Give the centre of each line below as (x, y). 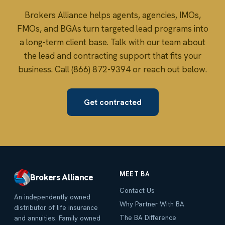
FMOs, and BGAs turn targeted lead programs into (113, 29)
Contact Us (137, 191)
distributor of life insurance (56, 208)
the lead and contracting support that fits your (113, 56)
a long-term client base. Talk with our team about (113, 42)
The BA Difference (148, 218)
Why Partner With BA (152, 204)
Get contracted (113, 102)
